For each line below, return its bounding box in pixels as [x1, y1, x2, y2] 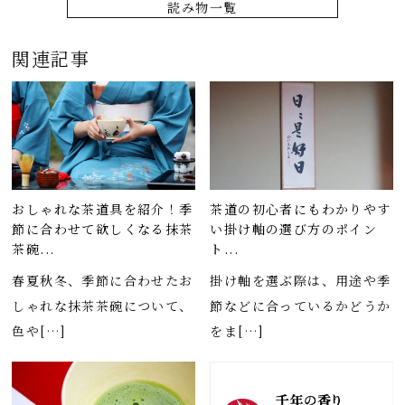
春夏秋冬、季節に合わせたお [12, 271, 193, 290]
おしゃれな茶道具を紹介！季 [12, 200, 193, 219]
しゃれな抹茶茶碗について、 [12, 297, 193, 316]
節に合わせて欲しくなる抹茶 [12, 220, 193, 239]
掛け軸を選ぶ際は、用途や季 [210, 271, 391, 290]
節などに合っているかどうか [210, 297, 391, 316]
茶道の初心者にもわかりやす [210, 200, 391, 219]
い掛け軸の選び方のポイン [210, 220, 378, 239]
